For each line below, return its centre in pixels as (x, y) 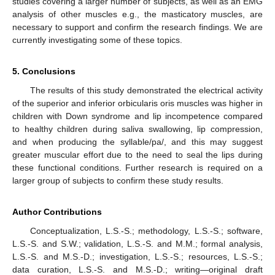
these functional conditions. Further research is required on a (137, 167)
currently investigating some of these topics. (97, 40)
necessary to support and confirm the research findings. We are (137, 27)
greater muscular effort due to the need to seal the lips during (137, 154)
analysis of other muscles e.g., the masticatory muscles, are (137, 14)
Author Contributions (57, 211)
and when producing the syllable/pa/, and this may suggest (137, 141)
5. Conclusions (44, 71)
